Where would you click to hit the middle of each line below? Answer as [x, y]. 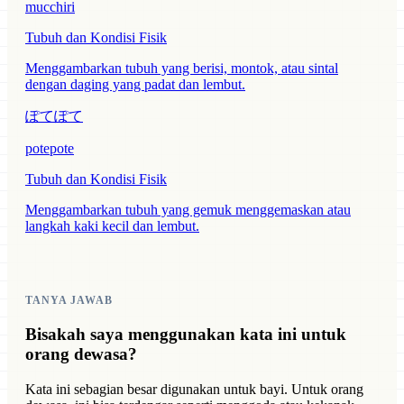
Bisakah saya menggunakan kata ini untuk [186, 335]
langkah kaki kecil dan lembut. [112, 226]
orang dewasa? [81, 354]
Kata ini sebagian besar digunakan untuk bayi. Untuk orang [194, 389]
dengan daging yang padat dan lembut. [135, 85]
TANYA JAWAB [69, 301]
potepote [50, 149]
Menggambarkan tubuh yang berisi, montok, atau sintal [182, 69]
